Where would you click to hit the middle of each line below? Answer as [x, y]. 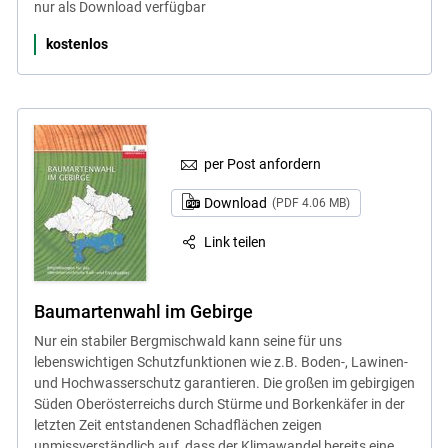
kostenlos [76, 44]
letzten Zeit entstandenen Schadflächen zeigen [177, 425]
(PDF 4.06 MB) [310, 203]
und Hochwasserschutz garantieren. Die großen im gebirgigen [224, 383]
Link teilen [235, 241]
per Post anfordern [263, 164]
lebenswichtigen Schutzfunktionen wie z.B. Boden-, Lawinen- [220, 362]
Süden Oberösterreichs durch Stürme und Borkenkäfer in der [219, 404]
